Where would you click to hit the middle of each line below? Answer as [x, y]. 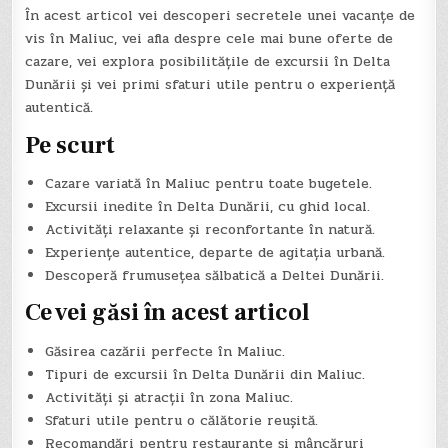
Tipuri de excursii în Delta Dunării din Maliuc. [205, 374]
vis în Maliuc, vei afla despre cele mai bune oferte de [209, 39]
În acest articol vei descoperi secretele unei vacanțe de [220, 16]
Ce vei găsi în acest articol [168, 313]
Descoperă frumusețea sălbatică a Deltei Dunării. [215, 276]
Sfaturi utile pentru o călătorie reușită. [182, 420]
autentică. [59, 108]
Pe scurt [70, 145]
